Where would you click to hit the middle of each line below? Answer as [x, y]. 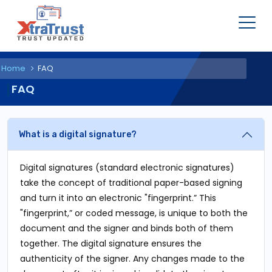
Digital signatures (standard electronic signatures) [127, 168]
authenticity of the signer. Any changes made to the [132, 259]
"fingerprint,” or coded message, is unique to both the [134, 213]
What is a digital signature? [78, 134]
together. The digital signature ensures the [111, 243]
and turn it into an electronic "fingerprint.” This [118, 198]
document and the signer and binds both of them [127, 228]
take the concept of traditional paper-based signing [131, 183]
